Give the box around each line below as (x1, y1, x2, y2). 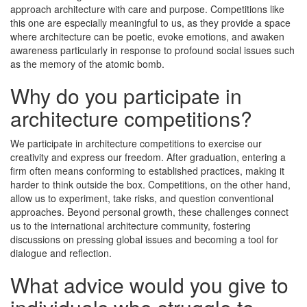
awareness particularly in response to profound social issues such (10, 43, 295, 58)
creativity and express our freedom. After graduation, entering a (10, 150, 286, 164)
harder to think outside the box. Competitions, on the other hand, (10, 177, 291, 192)
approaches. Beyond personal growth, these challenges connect (10, 205, 288, 219)
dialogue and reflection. (10, 246, 112, 260)
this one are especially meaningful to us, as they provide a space (10, 16, 291, 30)
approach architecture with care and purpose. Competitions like (10, 2, 284, 16)
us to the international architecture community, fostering (10, 219, 251, 233)
